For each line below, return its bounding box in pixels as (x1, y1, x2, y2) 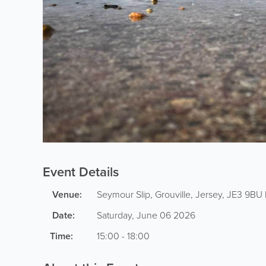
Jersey (195, 188, 222, 201)
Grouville (155, 188, 191, 201)
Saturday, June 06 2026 (97, 208, 195, 222)
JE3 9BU (227, 188, 262, 201)
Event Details (43, 162, 119, 182)
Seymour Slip (97, 188, 150, 201)
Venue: (52, 188, 82, 201)
